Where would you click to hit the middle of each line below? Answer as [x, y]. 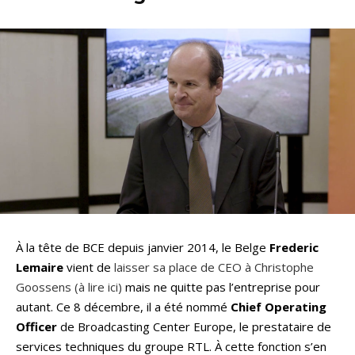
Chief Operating [279, 307]
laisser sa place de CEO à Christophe [214, 267]
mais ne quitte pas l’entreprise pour [221, 287]
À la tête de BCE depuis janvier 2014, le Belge [143, 248]
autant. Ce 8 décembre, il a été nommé [123, 307]
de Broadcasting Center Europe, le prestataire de [194, 327]
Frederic [294, 248]
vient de [89, 267]
